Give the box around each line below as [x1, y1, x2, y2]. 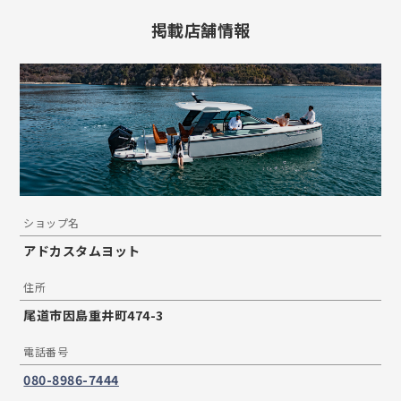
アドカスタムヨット [23, 242, 141, 260]
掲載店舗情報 [150, 17, 251, 41]
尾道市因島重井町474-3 [23, 306, 164, 325]
